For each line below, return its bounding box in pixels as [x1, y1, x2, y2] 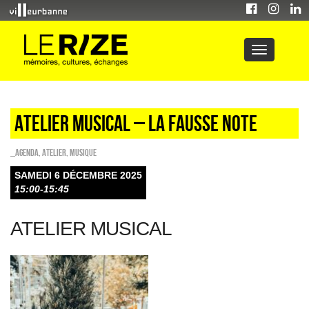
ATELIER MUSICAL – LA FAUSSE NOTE [14, 111, 257, 135]
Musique [70, 147, 97, 158]
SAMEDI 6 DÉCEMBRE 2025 [14, 170, 142, 181]
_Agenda [10, 147, 39, 158]
